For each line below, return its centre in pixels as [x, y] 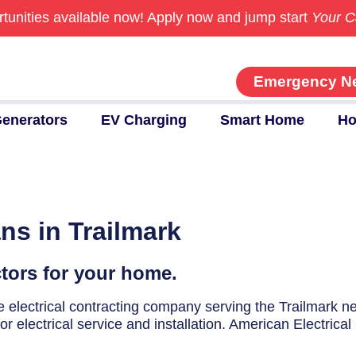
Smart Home [262, 120]
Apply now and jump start [229, 18]
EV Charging [143, 120]
